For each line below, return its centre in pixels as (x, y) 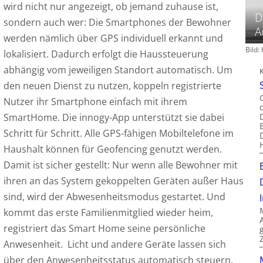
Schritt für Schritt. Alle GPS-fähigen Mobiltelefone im (118, 134)
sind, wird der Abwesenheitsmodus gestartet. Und (114, 197)
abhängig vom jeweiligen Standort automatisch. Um (118, 70)
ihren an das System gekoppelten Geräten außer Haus (123, 181)
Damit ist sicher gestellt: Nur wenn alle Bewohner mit (120, 165)
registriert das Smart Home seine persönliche (104, 229)
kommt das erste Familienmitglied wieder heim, (108, 213)
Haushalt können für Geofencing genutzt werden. (112, 149)
